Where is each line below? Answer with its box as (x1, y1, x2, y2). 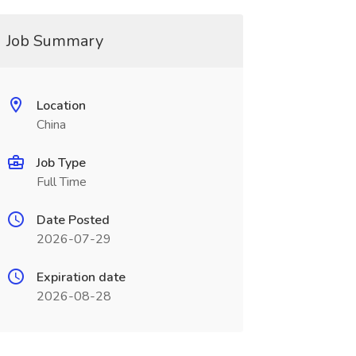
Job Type (36, 154, 86, 172)
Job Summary (6, 30, 103, 52)
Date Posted (36, 211, 110, 229)
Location (36, 97, 86, 114)
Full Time (36, 173, 87, 191)
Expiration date (36, 269, 126, 286)
